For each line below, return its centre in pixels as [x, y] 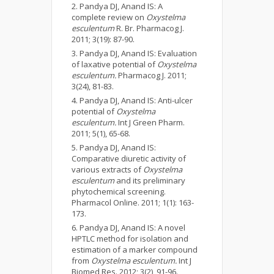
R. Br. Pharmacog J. [149, 28]
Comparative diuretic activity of [129, 158]
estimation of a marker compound [135, 249]
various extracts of [107, 169]
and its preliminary [150, 180]
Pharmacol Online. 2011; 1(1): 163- [133, 202]
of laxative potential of [114, 64]
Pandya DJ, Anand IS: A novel [132, 227]
